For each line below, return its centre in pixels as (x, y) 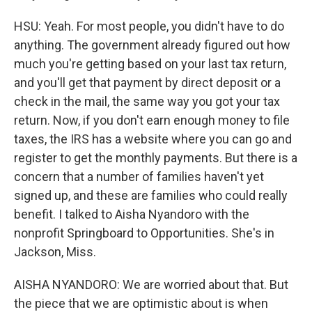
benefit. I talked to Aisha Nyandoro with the (132, 214)
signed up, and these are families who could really (151, 195)
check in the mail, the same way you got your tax (147, 101)
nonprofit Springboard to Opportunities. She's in (144, 233)
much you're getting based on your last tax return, (150, 64)
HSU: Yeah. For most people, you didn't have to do (149, 26)
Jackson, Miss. (55, 252)
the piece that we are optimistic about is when (141, 303)
